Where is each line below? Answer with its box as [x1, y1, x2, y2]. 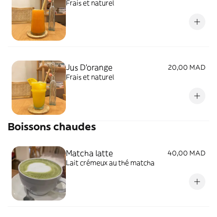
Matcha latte [66, 148, 113, 158]
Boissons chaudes [8, 120, 96, 133]
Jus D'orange [66, 62, 112, 72]
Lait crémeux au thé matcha [66, 158, 155, 167]
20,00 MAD [168, 62, 205, 72]
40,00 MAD [168, 148, 205, 157]
